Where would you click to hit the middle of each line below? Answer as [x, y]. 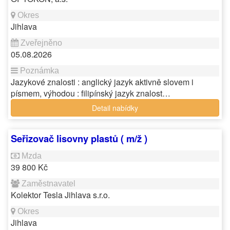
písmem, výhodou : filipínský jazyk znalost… [91, 93]
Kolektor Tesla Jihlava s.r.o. [60, 195]
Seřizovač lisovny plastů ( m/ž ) [79, 138]
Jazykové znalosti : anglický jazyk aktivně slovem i [102, 82]
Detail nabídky [115, 108]
